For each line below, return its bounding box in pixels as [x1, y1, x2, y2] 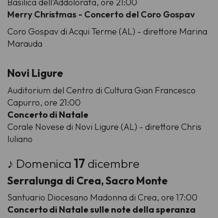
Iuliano [7, 133, 33, 145]
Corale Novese [7, 121, 66, 132]
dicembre [88, 155, 140, 171]
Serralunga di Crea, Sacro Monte [7, 173, 168, 187]
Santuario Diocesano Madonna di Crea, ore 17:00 [7, 192, 198, 203]
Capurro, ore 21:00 [7, 96, 81, 108]
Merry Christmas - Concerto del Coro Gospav [7, 8, 195, 20]
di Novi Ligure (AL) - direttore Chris [66, 121, 201, 132]
